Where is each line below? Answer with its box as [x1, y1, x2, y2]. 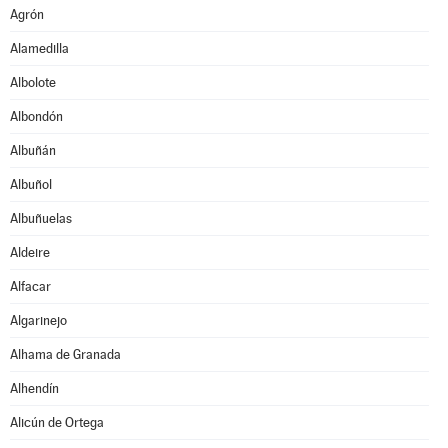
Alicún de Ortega [10, 415, 104, 430]
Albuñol [10, 177, 52, 192]
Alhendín [10, 381, 59, 396]
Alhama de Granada [10, 347, 121, 362]
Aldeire [10, 245, 50, 260]
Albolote [10, 75, 56, 90]
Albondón [10, 109, 63, 124]
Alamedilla [10, 41, 69, 56]
